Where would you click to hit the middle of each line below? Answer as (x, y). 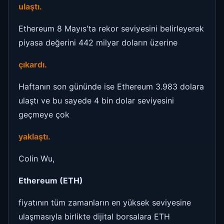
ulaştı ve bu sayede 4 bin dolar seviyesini (96, 100)
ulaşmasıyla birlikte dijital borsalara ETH (94, 216)
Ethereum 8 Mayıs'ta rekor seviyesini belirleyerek (111, 28)
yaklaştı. (34, 136)
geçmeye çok (44, 114)
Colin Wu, (36, 158)
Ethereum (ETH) (51, 180)
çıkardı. (34, 64)
